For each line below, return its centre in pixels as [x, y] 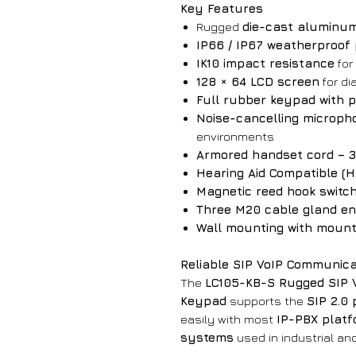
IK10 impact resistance [265, 64]
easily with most [228, 319]
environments [235, 137]
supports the [267, 301]
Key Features [222, 9]
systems [207, 338]
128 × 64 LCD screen [258, 82]
